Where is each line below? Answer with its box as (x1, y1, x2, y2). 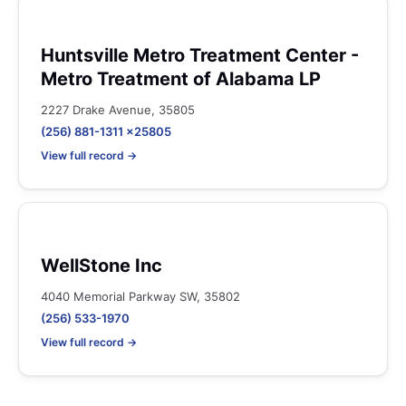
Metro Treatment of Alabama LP (41, 68, 321, 90)
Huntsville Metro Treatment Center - (41, 44, 359, 66)
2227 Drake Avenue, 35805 (41, 102, 195, 117)
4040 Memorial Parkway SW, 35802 (41, 289, 240, 304)
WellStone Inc (41, 255, 162, 276)
